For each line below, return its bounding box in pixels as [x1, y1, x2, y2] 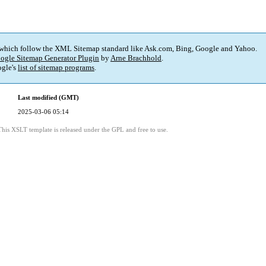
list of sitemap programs [18, 63, 94, 72]
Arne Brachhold [110, 53, 161, 63]
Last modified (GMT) [18, 94, 79, 102]
